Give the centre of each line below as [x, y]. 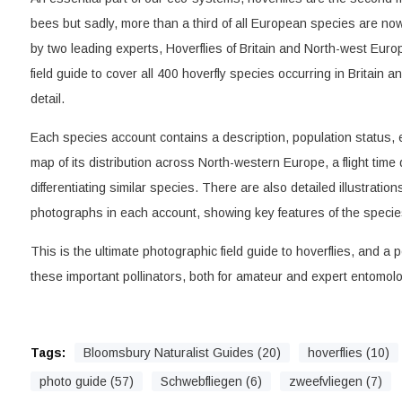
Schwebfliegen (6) [211, 381]
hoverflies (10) [348, 353]
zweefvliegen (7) [335, 381]
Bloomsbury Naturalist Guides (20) [182, 353]
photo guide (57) [86, 381]
